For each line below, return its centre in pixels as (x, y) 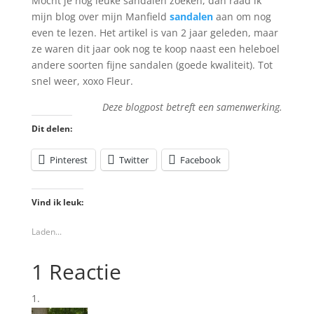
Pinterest (68, 160)
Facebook (200, 160)
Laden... (46, 232)
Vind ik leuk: (57, 202)
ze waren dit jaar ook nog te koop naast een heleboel (155, 49)
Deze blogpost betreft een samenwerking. (193, 107)
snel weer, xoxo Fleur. (82, 81)
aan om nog (242, 16)
